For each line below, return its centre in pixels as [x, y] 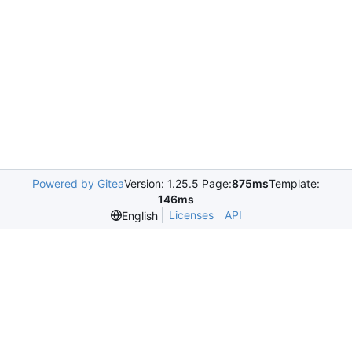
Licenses [191, 215]
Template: [294, 183]
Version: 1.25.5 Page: [178, 183]
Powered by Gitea [78, 183]
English [139, 215]
